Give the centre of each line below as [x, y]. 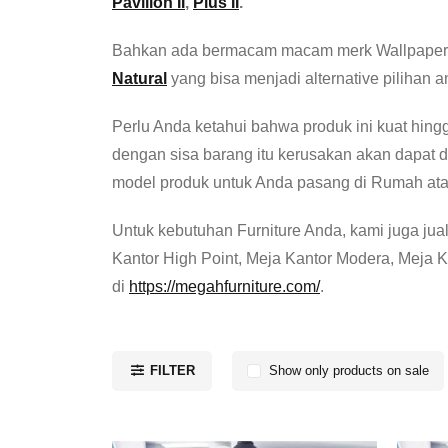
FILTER [172, 370]
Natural [139, 78]
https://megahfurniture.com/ [224, 286]
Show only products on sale [349, 370]
